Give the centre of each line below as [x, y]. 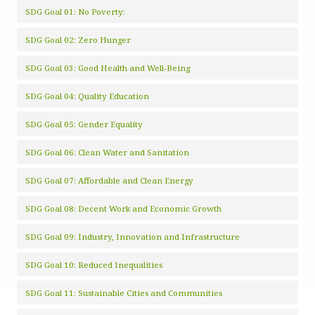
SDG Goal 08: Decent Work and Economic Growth [123, 208]
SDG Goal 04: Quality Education [87, 96]
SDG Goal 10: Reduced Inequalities [94, 265]
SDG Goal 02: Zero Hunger [78, 40]
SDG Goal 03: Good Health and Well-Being [108, 68]
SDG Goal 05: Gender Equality [84, 124]
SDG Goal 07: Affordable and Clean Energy [109, 180]
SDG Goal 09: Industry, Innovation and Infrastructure [133, 237]
